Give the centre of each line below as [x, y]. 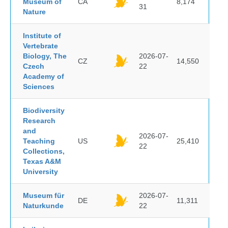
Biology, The [45, 56]
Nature [34, 12]
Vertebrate [40, 46]
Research [39, 121]
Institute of [42, 36]
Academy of [44, 76]
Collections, [44, 151]
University [40, 172]
